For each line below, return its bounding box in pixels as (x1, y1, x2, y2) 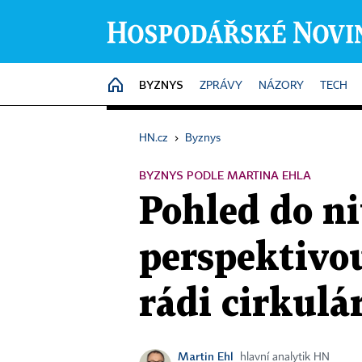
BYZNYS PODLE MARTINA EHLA (139, 168, 311, 182)
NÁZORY (259, 80, 304, 91)
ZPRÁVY (200, 80, 242, 91)
